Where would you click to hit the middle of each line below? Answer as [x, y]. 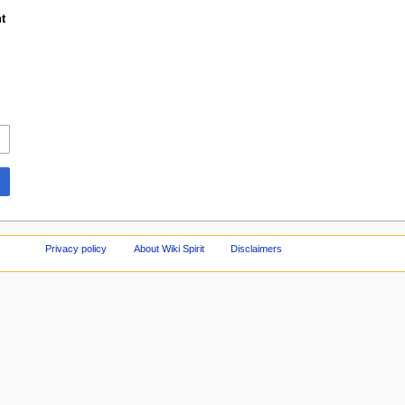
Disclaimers [257, 248]
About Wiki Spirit [169, 248]
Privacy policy [75, 248]
